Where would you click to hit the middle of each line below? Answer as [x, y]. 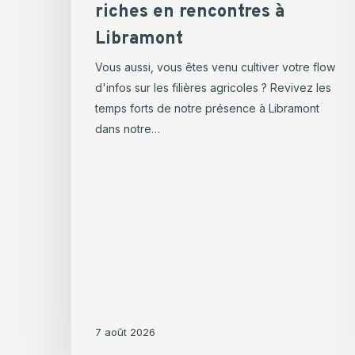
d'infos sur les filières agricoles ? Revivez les [213, 88]
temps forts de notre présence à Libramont [207, 109]
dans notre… [128, 129]
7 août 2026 [125, 332]
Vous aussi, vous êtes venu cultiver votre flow [215, 67]
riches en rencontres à [190, 13]
